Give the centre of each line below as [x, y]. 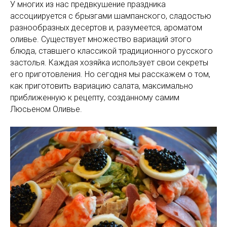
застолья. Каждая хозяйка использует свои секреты [109, 62]
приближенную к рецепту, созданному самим [95, 97]
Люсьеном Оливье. [46, 109]
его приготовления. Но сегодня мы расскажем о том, [110, 74]
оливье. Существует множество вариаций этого [101, 39]
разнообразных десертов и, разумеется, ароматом [106, 27]
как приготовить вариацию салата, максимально [102, 86]
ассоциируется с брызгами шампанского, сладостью [111, 16]
